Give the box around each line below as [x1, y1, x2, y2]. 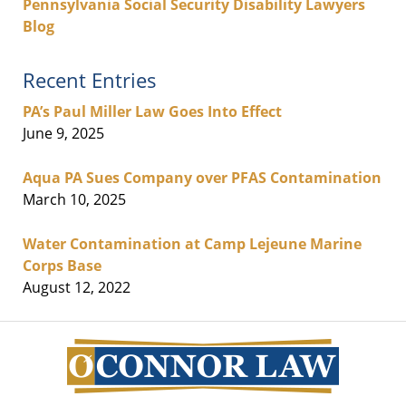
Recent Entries [23, 65, 157, 93]
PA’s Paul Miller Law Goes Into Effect [23, 101, 282, 121]
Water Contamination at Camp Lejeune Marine [23, 233, 362, 254]
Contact [202, 320, 256, 341]
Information [202, 342, 284, 362]
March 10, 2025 [23, 188, 126, 209]
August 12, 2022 [23, 276, 130, 297]
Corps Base [23, 255, 101, 275]
